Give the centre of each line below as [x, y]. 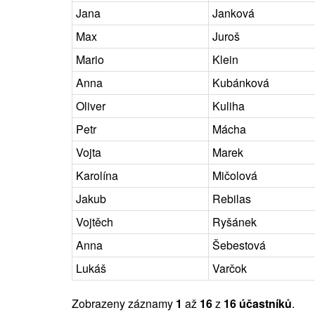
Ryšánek [234, 221]
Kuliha [229, 105]
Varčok [230, 268]
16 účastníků [258, 303]
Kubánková [241, 82]
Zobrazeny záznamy [124, 303]
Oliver [91, 105]
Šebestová [239, 245]
